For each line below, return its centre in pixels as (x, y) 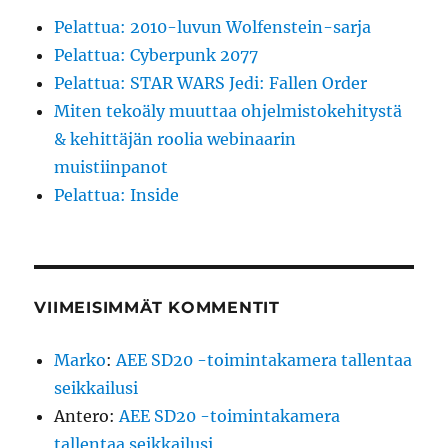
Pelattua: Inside (117, 195)
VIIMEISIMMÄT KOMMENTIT (157, 308)
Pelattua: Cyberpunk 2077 (156, 55)
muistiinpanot (111, 167)
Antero (82, 416)
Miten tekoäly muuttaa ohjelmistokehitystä (228, 111)
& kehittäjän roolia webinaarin (175, 139)
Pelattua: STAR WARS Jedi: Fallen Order (211, 83)
